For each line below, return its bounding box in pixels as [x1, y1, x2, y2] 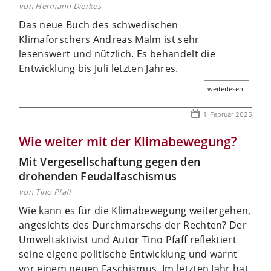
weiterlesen [207, 83, 243, 93]
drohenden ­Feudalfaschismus [19, 168, 177, 183]
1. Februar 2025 [203, 109, 252, 119]
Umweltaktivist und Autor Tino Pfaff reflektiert [19, 232, 237, 246]
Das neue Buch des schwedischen [19, 18, 178, 31]
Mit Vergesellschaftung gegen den [19, 154, 201, 169]
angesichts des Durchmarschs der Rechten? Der [19, 218, 247, 232]
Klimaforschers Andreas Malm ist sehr [19, 32, 200, 46]
